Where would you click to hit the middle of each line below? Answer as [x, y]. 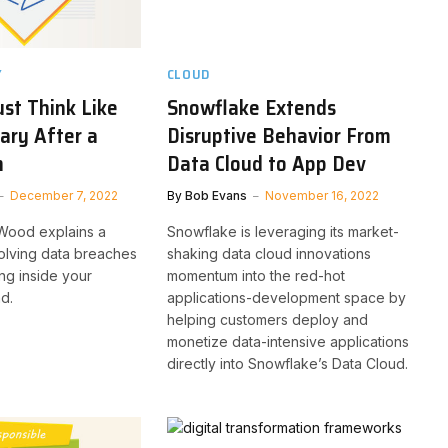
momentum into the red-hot [255, 275]
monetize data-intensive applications [287, 341]
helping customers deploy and [267, 319]
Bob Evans [215, 195]
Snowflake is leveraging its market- [282, 231]
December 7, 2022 [64, 195]
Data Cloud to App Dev [266, 163]
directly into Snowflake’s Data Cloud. [287, 363]
